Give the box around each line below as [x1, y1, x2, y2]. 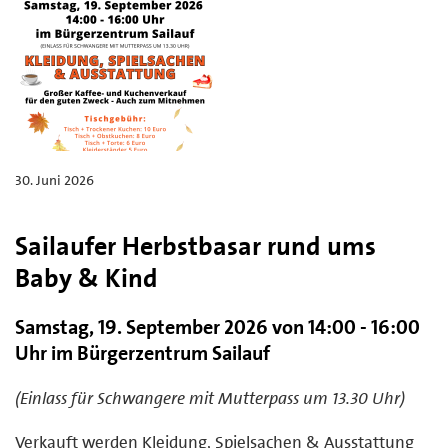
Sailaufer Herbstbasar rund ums [15, 228, 376, 263]
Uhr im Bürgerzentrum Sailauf [15, 339, 270, 366]
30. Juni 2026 [15, 170, 94, 189]
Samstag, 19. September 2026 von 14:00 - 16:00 [15, 313, 420, 340]
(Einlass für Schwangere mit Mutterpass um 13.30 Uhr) [15, 386, 405, 409]
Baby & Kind [15, 260, 158, 295]
